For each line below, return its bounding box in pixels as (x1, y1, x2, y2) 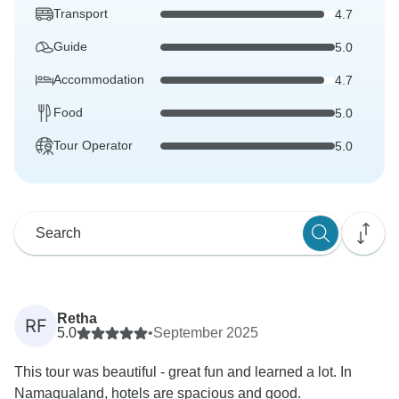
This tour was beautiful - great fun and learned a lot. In (14, 364, 352, 380)
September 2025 (153, 325, 258, 341)
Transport (53, 6, 108, 21)
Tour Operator (53, 138, 133, 153)
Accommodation (53, 72, 144, 87)
